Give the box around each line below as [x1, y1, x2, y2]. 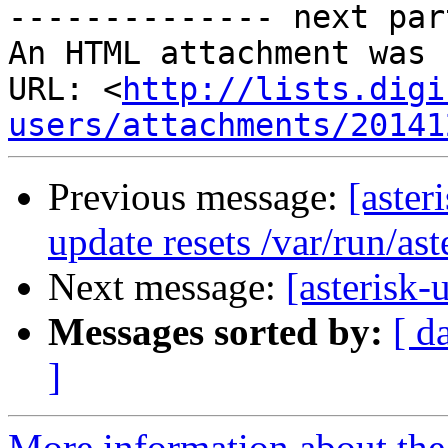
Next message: [48, 265, 286, 309]
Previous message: [48, 175, 348, 219]
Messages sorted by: [48, 310, 383, 354]
